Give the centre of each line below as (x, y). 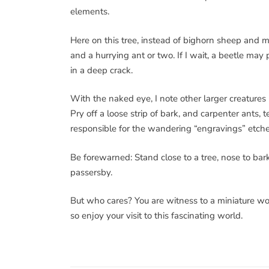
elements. (90, 12)
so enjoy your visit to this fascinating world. (156, 216)
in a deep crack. (101, 70)
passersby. (91, 172)
